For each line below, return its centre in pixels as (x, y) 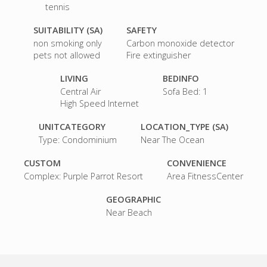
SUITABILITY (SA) (68, 30)
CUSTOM (42, 163)
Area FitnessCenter (205, 176)
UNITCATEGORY (72, 126)
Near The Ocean (173, 139)
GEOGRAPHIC (133, 199)
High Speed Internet (99, 103)
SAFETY (141, 30)
